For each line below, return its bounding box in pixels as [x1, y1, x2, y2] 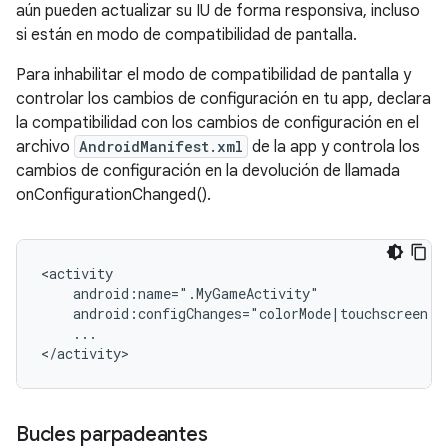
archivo [16, 137, 74, 157]
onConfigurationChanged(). [16, 185, 211, 205]
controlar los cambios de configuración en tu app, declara [16, 89, 431, 109]
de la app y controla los [248, 137, 420, 157]
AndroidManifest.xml [79, 137, 243, 156]
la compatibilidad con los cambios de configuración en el [16, 113, 419, 133]
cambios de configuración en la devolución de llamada [16, 161, 400, 181]
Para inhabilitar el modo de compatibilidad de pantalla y [16, 65, 411, 85]
